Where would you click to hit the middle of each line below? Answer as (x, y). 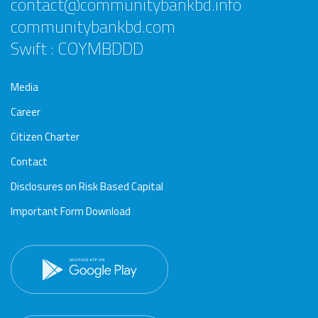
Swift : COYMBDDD (77, 49)
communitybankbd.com (93, 27)
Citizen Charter (45, 137)
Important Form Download (71, 212)
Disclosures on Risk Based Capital (87, 187)
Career (26, 112)
